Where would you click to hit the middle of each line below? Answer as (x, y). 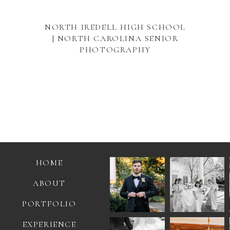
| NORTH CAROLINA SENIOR (115, 39)
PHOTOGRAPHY (115, 50)
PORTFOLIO (49, 204)
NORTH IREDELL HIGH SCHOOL (115, 27)
